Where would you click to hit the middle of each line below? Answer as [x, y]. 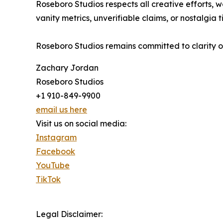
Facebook [56, 152]
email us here [61, 110]
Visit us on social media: [81, 124]
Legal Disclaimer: [69, 214]
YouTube [53, 166]
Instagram [56, 138]
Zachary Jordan [67, 68]
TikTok [48, 179]
